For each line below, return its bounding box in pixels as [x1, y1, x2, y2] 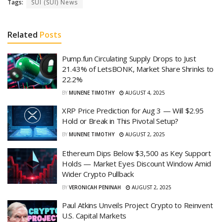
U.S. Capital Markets [62, 211, 126, 221]
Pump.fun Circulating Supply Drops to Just [62, 53, 196, 63]
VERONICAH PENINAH [69, 184, 121, 191]
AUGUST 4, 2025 [124, 89, 165, 96]
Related [7, 29, 38, 40]
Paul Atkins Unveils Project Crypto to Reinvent [62, 200, 213, 211]
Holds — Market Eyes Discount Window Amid [62, 159, 211, 169]
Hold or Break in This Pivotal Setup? [62, 115, 179, 126]
